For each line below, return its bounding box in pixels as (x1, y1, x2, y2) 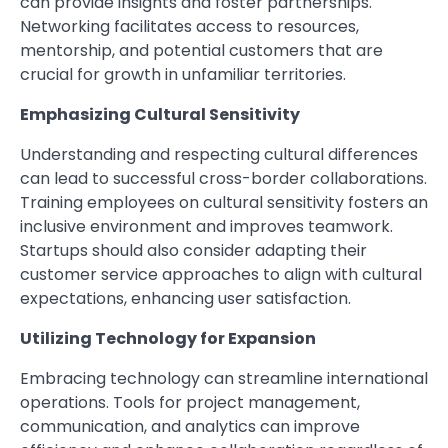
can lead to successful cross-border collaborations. (20, 167, 427, 190)
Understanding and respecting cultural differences (20, 143, 418, 166)
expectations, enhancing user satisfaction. (20, 287, 351, 310)
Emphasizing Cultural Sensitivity (20, 103, 300, 126)
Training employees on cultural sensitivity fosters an (20, 191, 428, 214)
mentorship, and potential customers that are (20, 39, 383, 62)
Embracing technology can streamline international (20, 367, 428, 390)
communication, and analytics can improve (20, 415, 360, 438)
